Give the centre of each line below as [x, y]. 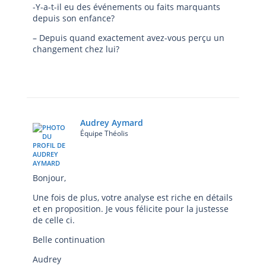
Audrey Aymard [112, 123]
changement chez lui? [76, 49]
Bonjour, [49, 178]
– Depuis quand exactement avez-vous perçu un [129, 38]
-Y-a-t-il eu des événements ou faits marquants [126, 7]
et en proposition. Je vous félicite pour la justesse [131, 209]
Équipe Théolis [104, 133]
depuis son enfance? [74, 18]
